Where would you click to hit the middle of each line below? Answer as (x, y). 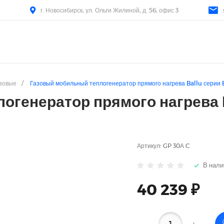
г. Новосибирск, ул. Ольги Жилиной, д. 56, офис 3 (109, 10)
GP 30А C (176, 145)
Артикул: (150, 145)
